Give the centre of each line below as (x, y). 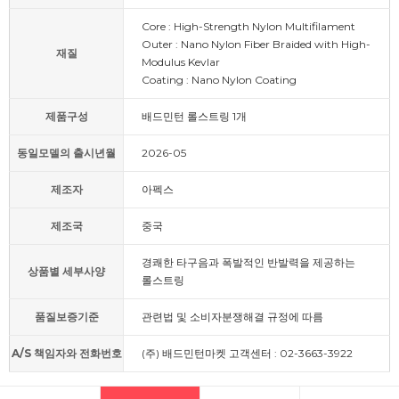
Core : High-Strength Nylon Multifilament (248, 27)
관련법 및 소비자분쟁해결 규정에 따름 (232, 317)
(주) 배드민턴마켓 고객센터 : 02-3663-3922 (247, 354)
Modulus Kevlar (181, 62)
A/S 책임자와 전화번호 (66, 354)
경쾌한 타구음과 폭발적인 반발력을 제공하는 (248, 263)
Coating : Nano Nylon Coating (219, 80)
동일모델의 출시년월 (66, 153)
